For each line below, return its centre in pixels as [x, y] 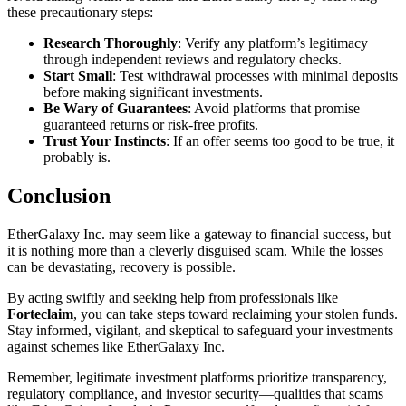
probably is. [77, 157]
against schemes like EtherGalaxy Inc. [116, 346]
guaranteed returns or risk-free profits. [151, 124]
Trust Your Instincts [105, 140]
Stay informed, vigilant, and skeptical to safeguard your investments [200, 330]
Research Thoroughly [111, 43]
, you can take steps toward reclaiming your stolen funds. [236, 314]
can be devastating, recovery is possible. [121, 266]
